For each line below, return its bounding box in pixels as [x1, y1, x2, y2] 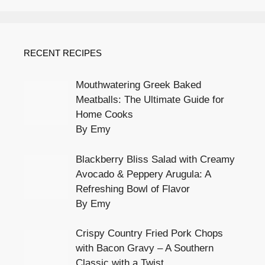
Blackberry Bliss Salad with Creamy [75, 153, 235, 165]
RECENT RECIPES [24, 48, 102, 59]
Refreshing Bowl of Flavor [75, 183, 190, 195]
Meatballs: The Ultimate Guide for [75, 94, 224, 106]
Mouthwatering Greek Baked [75, 79, 201, 91]
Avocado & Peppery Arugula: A [75, 168, 211, 180]
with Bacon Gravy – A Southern [75, 243, 214, 254]
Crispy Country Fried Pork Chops [75, 228, 223, 240]
